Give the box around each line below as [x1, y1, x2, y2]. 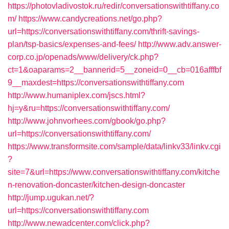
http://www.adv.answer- [138, 40, 221, 49]
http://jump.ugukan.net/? [8, 193, 94, 202]
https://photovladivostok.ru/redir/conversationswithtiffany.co [8, 2, 219, 10]
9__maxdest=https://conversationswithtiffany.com [8, 78, 184, 87]
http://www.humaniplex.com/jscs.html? [8, 91, 145, 100]
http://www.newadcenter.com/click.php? [8, 219, 150, 227]
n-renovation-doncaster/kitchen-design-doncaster [8, 180, 185, 189]
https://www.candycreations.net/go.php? [18, 14, 162, 23]
